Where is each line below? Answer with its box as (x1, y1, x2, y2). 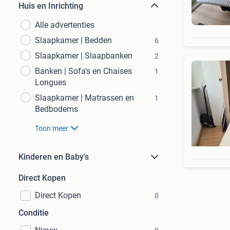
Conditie (18, 208, 49, 218)
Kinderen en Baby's (18, 152, 89, 162)
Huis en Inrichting (18, 1, 83, 11)
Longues (35, 78, 66, 87)
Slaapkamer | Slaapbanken (35, 51, 132, 61)
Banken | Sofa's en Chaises (35, 66, 132, 76)
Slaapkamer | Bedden (35, 35, 112, 45)
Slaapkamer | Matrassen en (35, 93, 134, 103)
